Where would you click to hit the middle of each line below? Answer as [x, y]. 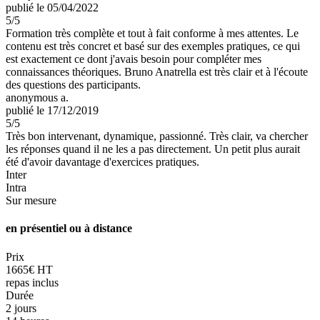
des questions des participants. [73, 84]
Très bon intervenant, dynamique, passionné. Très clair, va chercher [157, 136]
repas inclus [32, 282]
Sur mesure [31, 200]
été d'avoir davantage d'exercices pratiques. [102, 161]
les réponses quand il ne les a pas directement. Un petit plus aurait [153, 149]
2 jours [21, 308]
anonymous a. [37, 97]
